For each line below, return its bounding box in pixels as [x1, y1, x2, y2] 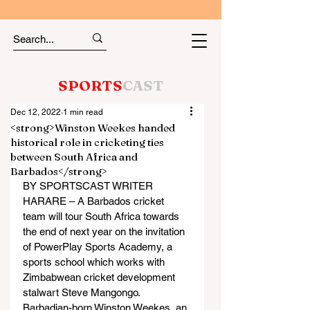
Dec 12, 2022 [10, 107, 61, 117]
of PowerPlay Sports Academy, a [23, 241, 175, 253]
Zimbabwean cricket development [23, 271, 178, 283]
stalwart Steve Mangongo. [23, 286, 140, 298]
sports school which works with [23, 256, 167, 268]
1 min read [63, 107, 103, 117]
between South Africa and [10, 150, 138, 163]
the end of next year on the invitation [23, 226, 188, 237]
